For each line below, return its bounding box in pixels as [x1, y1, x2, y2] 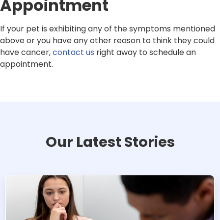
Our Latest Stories [45, 132, 175, 152]
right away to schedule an [94, 47, 196, 58]
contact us [53, 47, 94, 58]
